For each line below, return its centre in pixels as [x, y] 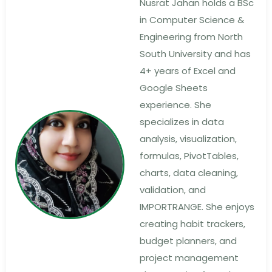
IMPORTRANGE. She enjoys [197, 206]
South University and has [195, 53]
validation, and [173, 189]
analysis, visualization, [188, 138]
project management [189, 257]
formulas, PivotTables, [189, 155]
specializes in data [182, 121]
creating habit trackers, [192, 223]
